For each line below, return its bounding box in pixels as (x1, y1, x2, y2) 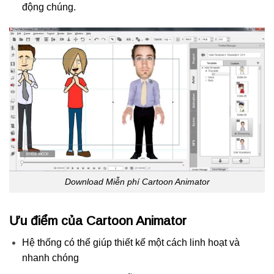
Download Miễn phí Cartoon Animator (64, 176, 210, 187)
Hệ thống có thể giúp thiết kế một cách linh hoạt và (21, 237, 240, 248)
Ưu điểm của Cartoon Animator (9, 213, 187, 228)
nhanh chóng (21, 253, 79, 264)
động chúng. (21, 2, 78, 13)
